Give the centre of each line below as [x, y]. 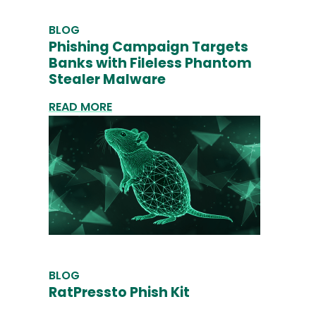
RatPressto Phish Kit [119, 293]
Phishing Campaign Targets [148, 47]
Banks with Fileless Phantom [150, 63]
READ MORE [80, 107]
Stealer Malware [107, 80]
